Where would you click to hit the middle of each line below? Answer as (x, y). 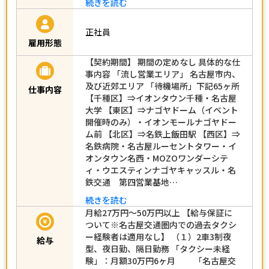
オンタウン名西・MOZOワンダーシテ (157, 158)
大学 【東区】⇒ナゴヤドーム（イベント (162, 110)
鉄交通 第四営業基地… (131, 182)
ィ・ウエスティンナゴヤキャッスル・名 (161, 170)
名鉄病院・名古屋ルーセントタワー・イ (161, 146)
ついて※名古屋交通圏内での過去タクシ (161, 224)
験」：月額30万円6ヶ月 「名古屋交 (161, 260)
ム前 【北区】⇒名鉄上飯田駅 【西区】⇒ (163, 134)
